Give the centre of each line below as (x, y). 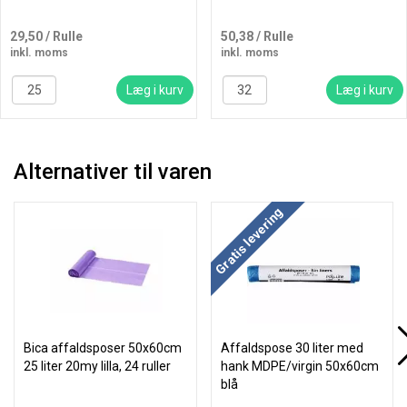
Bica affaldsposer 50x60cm (103, 348)
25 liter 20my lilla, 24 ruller (97, 366)
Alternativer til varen (113, 172)
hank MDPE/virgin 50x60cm (299, 366)
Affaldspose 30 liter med (292, 348)
